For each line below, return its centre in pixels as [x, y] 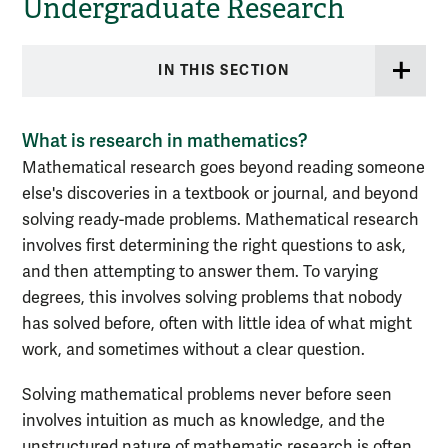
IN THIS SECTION [224, 71]
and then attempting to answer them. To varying [200, 272]
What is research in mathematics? [165, 140]
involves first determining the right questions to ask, [214, 246]
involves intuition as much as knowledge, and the [203, 421]
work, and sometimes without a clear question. [193, 350]
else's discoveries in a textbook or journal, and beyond [220, 194]
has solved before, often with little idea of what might [217, 324]
